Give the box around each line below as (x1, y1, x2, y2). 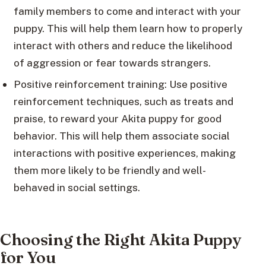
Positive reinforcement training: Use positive (13, 77, 227, 90)
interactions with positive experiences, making (13, 146, 236, 159)
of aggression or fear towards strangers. (13, 56, 211, 69)
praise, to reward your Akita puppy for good (13, 112, 221, 125)
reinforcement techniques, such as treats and (13, 94, 233, 107)
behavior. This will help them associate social (13, 129, 230, 142)
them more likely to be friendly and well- (13, 163, 206, 176)
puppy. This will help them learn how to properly (13, 21, 242, 34)
